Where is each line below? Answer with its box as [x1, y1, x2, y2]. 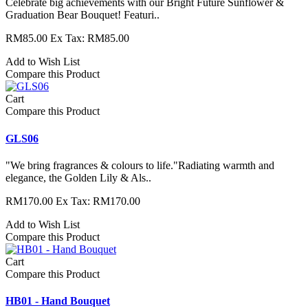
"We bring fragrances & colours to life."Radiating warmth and [5, 159, 274, 171]
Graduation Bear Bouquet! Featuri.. [5, 9, 159, 21]
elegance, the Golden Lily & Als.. [5, 171, 151, 184]
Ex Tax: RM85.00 [50, 32, 129, 45]
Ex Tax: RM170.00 [56, 195, 140, 207]
